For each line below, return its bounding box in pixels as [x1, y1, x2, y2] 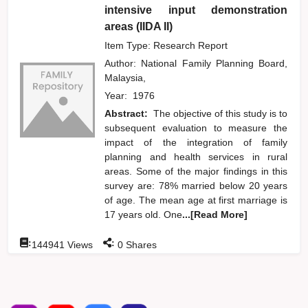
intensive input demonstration [104, 3, 288, 16]
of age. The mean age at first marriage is [104, 194, 288, 206]
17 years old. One [104, 208, 183, 220]
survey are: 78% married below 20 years [104, 179, 288, 191]
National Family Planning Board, [141, 57, 288, 69]
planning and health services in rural [104, 151, 288, 162]
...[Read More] [182, 208, 248, 220]
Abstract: [104, 107, 151, 119]
